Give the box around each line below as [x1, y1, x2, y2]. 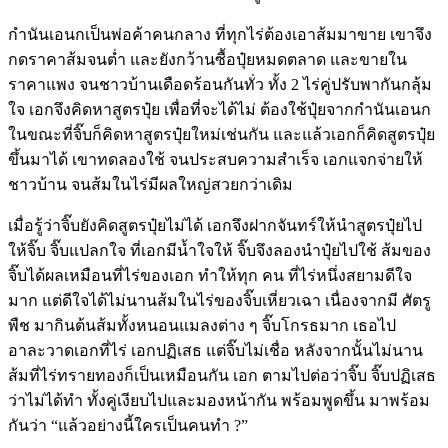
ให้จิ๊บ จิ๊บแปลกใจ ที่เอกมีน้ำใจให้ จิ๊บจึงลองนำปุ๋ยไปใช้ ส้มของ [8, 241, 431, 259]
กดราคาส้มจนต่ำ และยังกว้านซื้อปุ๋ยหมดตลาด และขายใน [8, 50, 407, 68]
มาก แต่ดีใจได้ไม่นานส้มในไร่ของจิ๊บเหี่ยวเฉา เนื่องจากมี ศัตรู [8, 291, 431, 309]
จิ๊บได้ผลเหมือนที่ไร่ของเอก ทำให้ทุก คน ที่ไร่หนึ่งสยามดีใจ [8, 266, 412, 284]
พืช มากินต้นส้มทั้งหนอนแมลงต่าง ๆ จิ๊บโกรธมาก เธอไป [8, 316, 396, 334]
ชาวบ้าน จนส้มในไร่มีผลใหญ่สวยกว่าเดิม [8, 175, 293, 193]
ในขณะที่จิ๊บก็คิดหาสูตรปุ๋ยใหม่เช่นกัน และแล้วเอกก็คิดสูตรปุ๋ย [8, 125, 435, 143]
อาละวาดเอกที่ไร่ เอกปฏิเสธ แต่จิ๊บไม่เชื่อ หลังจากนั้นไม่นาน [8, 341, 423, 359]
